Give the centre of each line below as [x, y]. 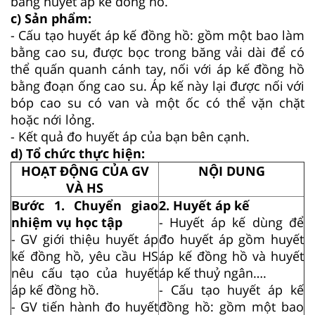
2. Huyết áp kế [204, 205]
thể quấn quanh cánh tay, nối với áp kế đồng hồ [157, 69]
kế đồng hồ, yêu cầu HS [85, 256]
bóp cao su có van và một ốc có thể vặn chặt [157, 102]
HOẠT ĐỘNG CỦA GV [85, 171]
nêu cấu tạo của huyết [85, 272]
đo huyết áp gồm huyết [231, 239]
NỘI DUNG [231, 171]
